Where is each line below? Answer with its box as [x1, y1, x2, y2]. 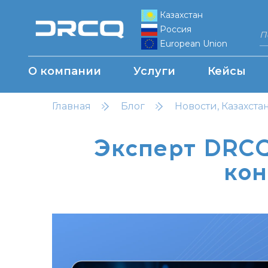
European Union [159, 38, 227, 49]
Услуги [133, 65, 176, 78]
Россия [159, 23, 191, 35]
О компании [28, 65, 101, 78]
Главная [52, 100, 91, 112]
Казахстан [159, 10, 203, 20]
